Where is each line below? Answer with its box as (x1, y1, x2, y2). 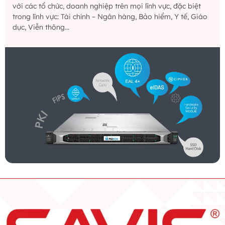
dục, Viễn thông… (13, 22, 69, 32)
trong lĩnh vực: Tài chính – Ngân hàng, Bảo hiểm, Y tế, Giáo (13, 12, 207, 21)
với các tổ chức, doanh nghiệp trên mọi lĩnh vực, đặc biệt (13, 1, 201, 11)
